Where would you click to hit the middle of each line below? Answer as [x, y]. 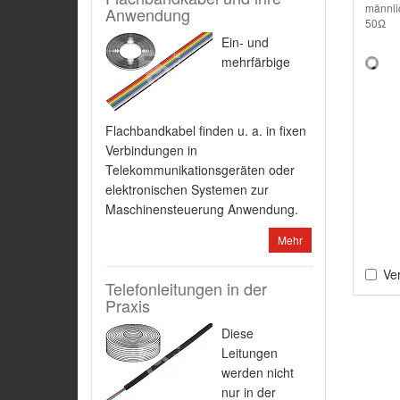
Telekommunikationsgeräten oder [200, 170]
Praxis [128, 305]
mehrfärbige [256, 62]
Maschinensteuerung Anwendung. [202, 209]
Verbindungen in [151, 150]
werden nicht [258, 372]
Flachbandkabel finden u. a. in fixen [206, 130]
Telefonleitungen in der [186, 288]
